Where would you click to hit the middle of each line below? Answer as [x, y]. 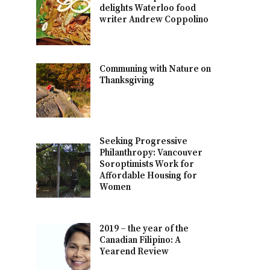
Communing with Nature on [155, 69]
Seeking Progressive [144, 142]
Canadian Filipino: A [140, 240]
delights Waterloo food [148, 8]
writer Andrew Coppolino [154, 20]
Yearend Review [134, 252]
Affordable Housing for [149, 176]
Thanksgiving [127, 81]
